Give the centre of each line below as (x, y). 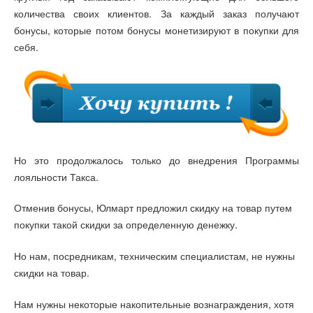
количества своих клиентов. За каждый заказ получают (156, 13)
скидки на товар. (52, 272)
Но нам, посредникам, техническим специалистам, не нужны (154, 255)
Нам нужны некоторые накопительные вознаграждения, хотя (154, 304)
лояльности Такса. (56, 176)
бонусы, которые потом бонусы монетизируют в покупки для (156, 30)
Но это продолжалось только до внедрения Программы (156, 160)
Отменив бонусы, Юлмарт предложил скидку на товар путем (153, 208)
